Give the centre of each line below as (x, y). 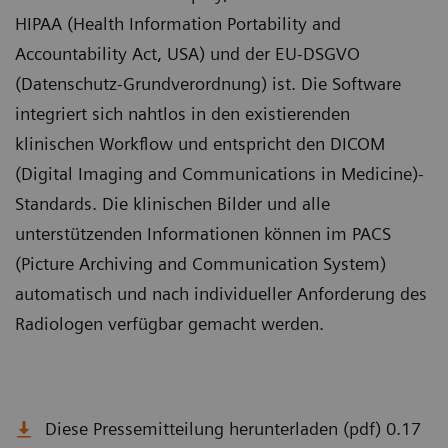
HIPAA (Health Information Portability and (178, 23)
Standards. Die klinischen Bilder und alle (172, 203)
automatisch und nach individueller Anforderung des (221, 293)
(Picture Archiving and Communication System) (200, 263)
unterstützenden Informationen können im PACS (203, 233)
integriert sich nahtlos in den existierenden (182, 113)
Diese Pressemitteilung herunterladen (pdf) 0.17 (233, 428)
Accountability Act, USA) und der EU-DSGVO (187, 53)
